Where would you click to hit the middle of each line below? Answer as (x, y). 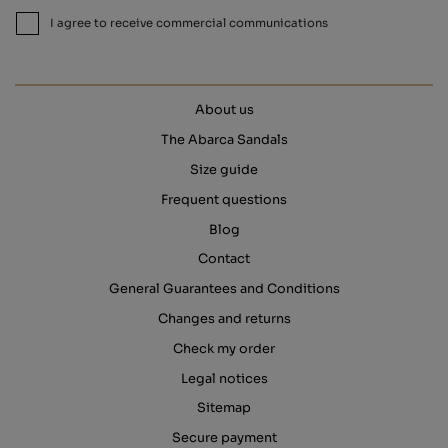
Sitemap (224, 408)
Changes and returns (224, 319)
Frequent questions (224, 199)
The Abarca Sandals (224, 140)
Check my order (224, 348)
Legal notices (224, 378)
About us (224, 110)
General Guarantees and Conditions (224, 289)
